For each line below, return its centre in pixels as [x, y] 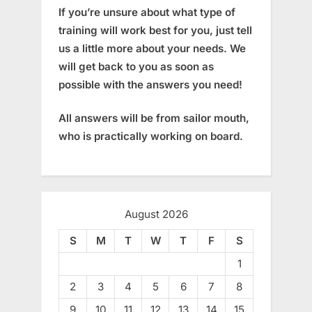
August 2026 [156, 214]
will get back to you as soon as [136, 66]
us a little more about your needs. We [152, 48]
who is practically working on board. [151, 136]
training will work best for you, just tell [155, 30]
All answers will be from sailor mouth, [154, 118]
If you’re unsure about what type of [147, 12]
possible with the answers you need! [150, 84]
